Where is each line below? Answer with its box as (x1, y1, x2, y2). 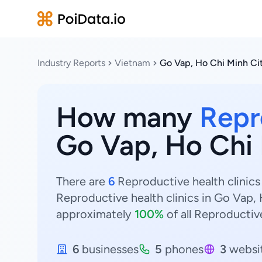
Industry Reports (37, 57, 105, 68)
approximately (56, 207, 135, 221)
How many (56, 100, 199, 134)
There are (56, 174, 108, 188)
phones (162, 242, 204, 256)
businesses (79, 242, 139, 256)
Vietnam (115, 57, 150, 68)
